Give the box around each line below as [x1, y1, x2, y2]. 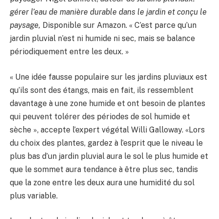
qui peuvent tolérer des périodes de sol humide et [10, 111, 190, 121]
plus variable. [10, 191, 58, 200]
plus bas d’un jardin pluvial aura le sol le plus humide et [10, 151, 208, 161]
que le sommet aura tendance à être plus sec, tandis [10, 164, 198, 174]
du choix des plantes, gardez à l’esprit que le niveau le [10, 138, 203, 148]
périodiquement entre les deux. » [10, 47, 129, 57]
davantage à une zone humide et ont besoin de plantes [10, 98, 205, 108]
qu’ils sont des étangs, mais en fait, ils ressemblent [10, 85, 194, 95]
